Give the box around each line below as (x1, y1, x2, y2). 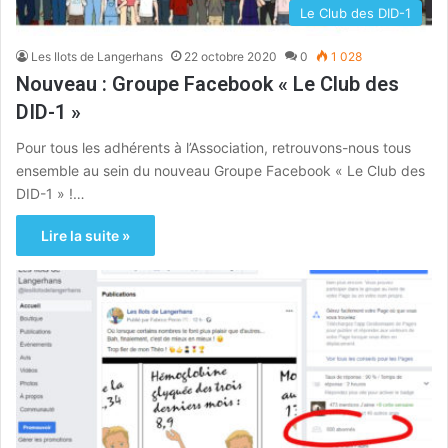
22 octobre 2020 (184, 49, 277, 65)
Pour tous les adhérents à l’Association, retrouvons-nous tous (16, 139, 411, 157)
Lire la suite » (41, 227, 130, 245)
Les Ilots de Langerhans (31, 49, 163, 65)
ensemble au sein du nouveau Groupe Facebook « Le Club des (16, 162, 425, 180)
